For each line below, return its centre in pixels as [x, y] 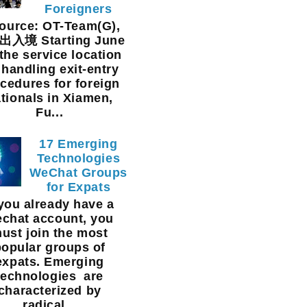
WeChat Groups [78, 173]
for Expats [78, 187]
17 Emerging [78, 144]
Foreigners [78, 9]
